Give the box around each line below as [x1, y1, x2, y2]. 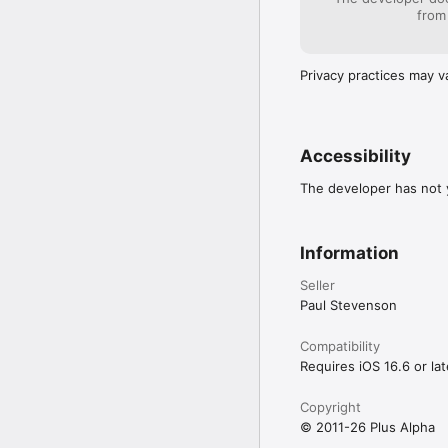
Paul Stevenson [300, 296, 397, 313]
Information [300, 242, 399, 263]
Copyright [300, 398, 361, 415]
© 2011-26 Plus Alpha [300, 418, 435, 435]
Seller [300, 276, 335, 293]
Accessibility [300, 145, 411, 166]
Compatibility [300, 337, 380, 354]
